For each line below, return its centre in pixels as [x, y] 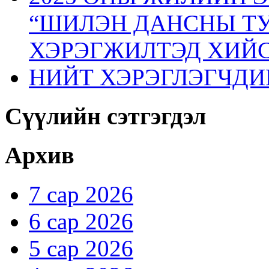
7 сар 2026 [81, 195]
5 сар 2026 [81, 249]
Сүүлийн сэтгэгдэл [105, 116]
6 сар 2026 [81, 222]
